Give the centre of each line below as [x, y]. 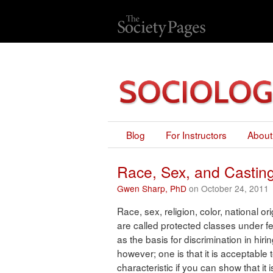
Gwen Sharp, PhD [152, 189]
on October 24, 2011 [228, 189]
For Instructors [196, 135]
